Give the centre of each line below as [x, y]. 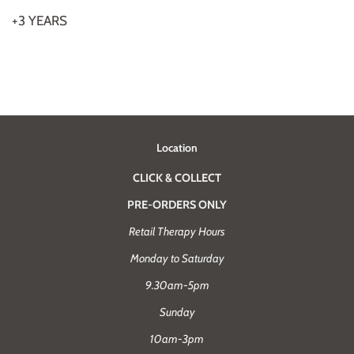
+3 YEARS [40, 20]
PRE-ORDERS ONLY [177, 204]
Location [177, 147]
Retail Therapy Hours [177, 231]
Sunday [177, 312]
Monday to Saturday [177, 258]
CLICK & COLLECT [177, 177]
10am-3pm [177, 339]
